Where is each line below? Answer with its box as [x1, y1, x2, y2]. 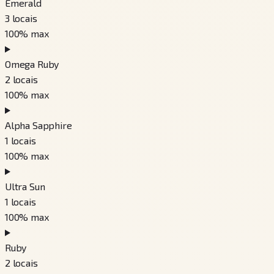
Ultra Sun [5, 180, 45, 193]
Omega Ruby [5, 58, 59, 70]
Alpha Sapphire [5, 119, 72, 131]
